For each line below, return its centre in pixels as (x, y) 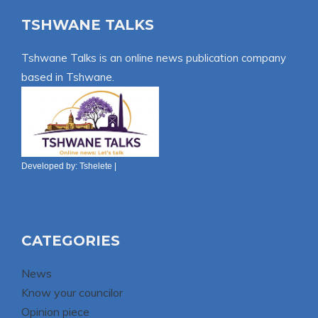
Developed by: (50, 166)
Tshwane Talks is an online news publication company (154, 57)
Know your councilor (72, 292)
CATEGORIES (71, 240)
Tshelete (96, 166)
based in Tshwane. (68, 77)
